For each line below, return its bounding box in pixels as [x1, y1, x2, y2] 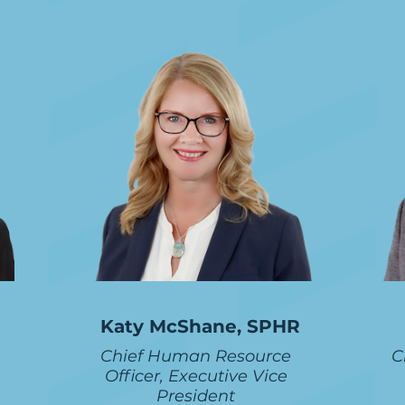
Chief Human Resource [100, 346, 291, 366]
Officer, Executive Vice [104, 366, 287, 386]
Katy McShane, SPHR [99, 316, 300, 337]
